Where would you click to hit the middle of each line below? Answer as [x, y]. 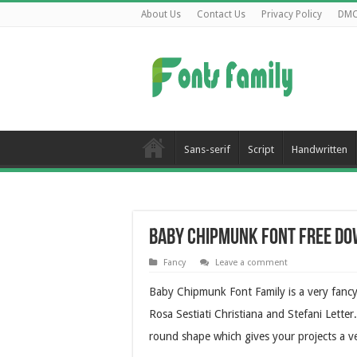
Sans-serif [207, 149]
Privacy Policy [292, 14]
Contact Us [221, 14]
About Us [161, 14]
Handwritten [320, 149]
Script [261, 149]
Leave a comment [251, 263]
